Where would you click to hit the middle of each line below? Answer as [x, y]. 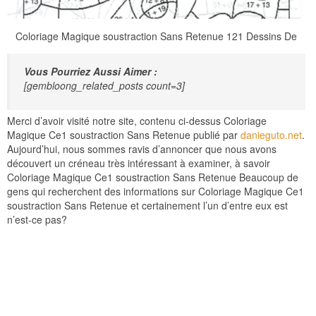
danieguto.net [271, 134]
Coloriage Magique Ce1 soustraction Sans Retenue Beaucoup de [153, 177]
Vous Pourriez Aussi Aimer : [91, 71]
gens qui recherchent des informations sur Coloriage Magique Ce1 [156, 191]
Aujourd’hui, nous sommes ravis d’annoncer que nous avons [142, 148]
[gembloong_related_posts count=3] [104, 85]
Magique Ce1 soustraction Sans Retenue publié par [124, 134]
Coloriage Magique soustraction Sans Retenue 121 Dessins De [156, 36]
